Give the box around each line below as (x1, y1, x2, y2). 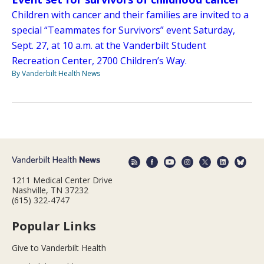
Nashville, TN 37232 (12, 184, 88, 196)
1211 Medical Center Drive (12, 174, 113, 186)
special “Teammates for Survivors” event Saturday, (12, 24, 235, 37)
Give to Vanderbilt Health (12, 242, 106, 253)
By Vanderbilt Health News (12, 68, 100, 79)
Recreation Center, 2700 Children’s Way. (12, 54, 187, 68)
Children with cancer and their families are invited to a (12, 8, 249, 22)
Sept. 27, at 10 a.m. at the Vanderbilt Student (12, 39, 206, 52)
